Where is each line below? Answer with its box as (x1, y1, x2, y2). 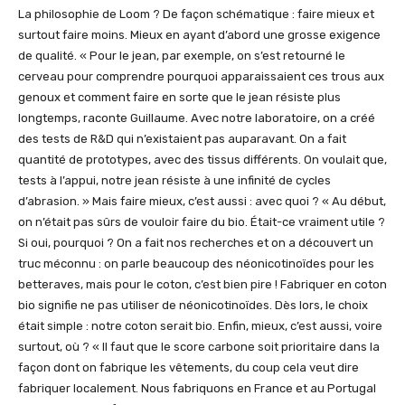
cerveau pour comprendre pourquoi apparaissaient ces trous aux (18, 70, 384, 84)
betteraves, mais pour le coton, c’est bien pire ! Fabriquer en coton (18, 278, 387, 292)
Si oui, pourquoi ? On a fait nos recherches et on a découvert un (18, 236, 373, 250)
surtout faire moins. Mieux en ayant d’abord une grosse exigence (18, 28, 381, 42)
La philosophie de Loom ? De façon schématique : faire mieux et (18, 7, 374, 22)
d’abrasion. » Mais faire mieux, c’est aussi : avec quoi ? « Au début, (18, 194, 386, 209)
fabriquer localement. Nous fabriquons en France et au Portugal (18, 381, 376, 396)
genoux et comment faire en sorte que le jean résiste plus (18, 90, 341, 105)
